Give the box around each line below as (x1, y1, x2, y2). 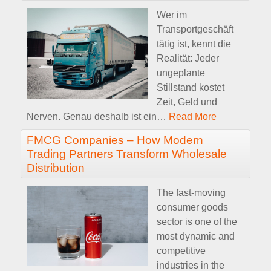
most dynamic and (157, 230, 235, 241)
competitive (157, 245, 206, 256)
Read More (169, 111, 217, 122)
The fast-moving (157, 187, 226, 198)
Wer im (157, 9, 187, 20)
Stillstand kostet (157, 82, 224, 93)
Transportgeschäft (157, 24, 233, 34)
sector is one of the (157, 216, 237, 227)
